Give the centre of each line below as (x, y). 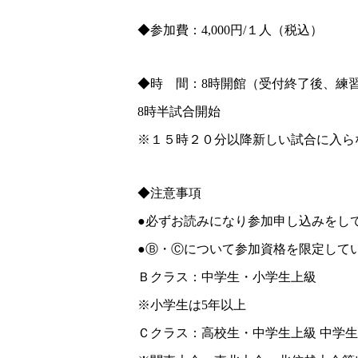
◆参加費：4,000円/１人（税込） (230, 30)
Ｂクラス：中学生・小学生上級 (227, 277)
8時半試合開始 (179, 111)
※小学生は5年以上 (192, 305)
